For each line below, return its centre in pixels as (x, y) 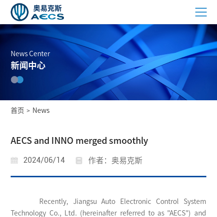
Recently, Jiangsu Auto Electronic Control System (108, 202)
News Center (31, 54)
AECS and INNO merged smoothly (80, 141)
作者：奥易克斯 (116, 161)
